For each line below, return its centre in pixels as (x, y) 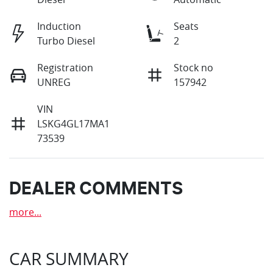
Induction (59, 27)
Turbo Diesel (66, 41)
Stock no (193, 68)
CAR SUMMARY (69, 259)
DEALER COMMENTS (96, 190)
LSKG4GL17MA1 (73, 124)
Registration (65, 68)
